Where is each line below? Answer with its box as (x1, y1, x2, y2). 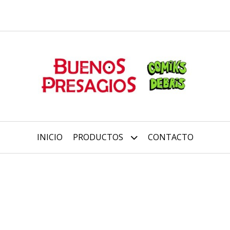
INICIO (36, 131, 63, 143)
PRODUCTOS (72, 131, 125, 143)
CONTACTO (147, 131, 194, 143)
